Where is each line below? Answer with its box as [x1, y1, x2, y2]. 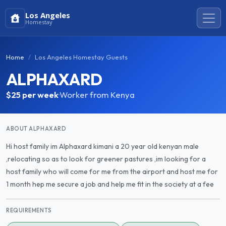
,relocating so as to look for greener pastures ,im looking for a [6, 154, 206, 163]
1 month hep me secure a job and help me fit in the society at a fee [6, 180, 214, 189]
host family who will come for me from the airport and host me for [6, 167, 218, 176]
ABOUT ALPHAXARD [6, 125, 67, 132]
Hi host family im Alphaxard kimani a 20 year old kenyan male [6, 142, 199, 151]
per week [22, 89, 59, 100]
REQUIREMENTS [6, 207, 52, 214]
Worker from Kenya [60, 89, 135, 100]
